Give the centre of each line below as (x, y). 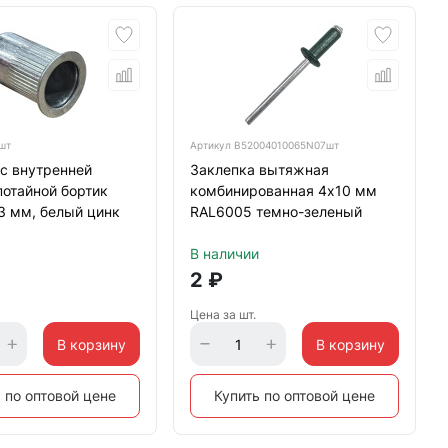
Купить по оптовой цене (294, 395)
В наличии (224, 253)
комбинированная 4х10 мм (283, 190)
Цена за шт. (222, 314)
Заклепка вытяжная (259, 169)
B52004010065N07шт (286, 145)
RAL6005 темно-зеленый (275, 211)
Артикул (211, 145)
